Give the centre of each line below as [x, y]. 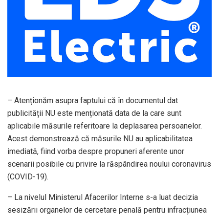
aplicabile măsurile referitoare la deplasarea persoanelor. [105, 126]
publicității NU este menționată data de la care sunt [94, 113]
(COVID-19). [28, 177]
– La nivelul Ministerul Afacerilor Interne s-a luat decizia [103, 197]
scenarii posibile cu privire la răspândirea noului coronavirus [109, 164]
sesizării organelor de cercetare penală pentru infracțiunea [107, 210]
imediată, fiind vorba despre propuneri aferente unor [96, 152]
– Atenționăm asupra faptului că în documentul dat [93, 101]
